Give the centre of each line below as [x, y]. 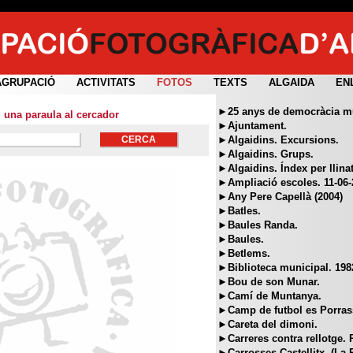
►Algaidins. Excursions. [278, 140]
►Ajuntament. [252, 126]
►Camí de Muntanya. [269, 296]
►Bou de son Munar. [269, 282]
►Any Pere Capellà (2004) [280, 197]
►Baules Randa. [258, 225]
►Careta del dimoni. [268, 324]
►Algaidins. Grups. [266, 154]
